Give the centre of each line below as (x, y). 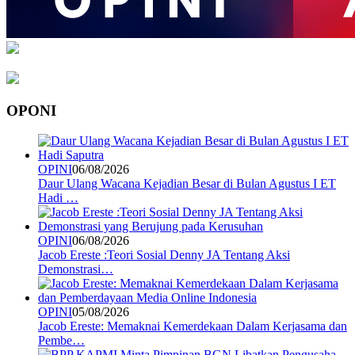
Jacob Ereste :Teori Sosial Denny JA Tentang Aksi (164, 255)
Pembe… (61, 341)
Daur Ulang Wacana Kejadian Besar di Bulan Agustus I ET (187, 184)
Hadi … (58, 198)
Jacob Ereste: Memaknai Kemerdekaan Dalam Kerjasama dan (193, 326)
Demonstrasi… (76, 269)
